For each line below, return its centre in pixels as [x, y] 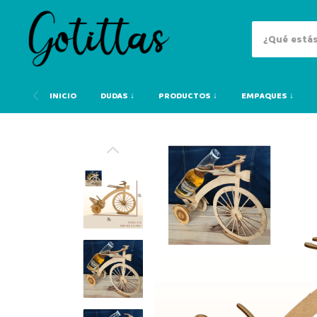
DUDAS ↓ [117, 96]
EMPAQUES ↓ [267, 96]
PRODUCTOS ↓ [188, 96]
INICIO [63, 96]
